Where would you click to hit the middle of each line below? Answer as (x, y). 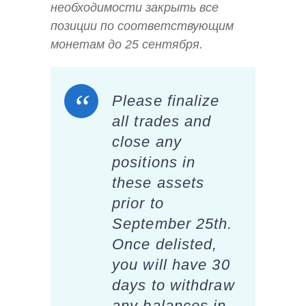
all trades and (162, 121)
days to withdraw (173, 285)
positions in (154, 162)
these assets (158, 182)
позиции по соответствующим (142, 26)
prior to (138, 203)
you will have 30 (171, 264)
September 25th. (172, 223)
